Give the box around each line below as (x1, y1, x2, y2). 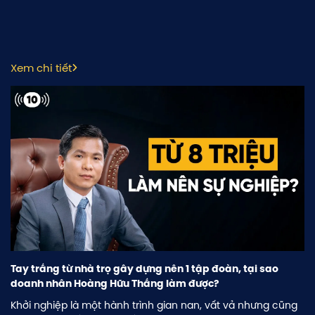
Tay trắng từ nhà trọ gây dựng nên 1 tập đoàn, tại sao (11, 262, 278, 276)
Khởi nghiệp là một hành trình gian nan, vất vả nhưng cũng (11, 298, 297, 313)
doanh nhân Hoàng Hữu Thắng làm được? (11, 277, 219, 290)
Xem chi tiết (11, 60, 72, 75)
